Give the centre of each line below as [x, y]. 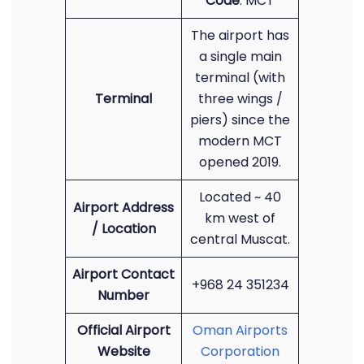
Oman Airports [240, 330]
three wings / [240, 99]
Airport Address [123, 208]
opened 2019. [240, 162]
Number [123, 295]
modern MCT [240, 141]
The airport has [240, 35]
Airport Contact [123, 274]
